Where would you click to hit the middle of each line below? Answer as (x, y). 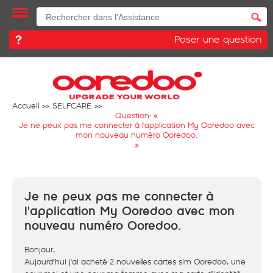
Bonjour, (40, 249)
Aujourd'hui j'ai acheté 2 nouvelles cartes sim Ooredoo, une (135, 261)
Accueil (26, 105)
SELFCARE (72, 105)
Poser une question (218, 39)
